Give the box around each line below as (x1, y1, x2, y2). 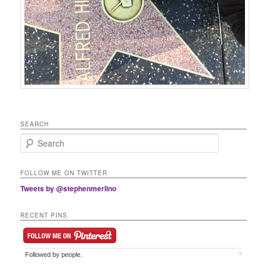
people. (61, 250, 83, 258)
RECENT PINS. (20, 210, 70, 219)
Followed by (25, 250, 62, 258)
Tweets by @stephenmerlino (20, 183, 117, 194)
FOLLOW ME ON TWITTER (20, 169, 108, 178)
